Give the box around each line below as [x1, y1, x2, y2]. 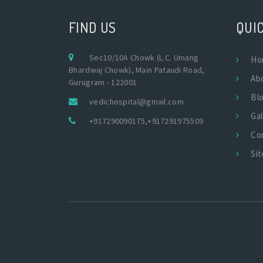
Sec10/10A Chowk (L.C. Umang [89, 52, 199, 63]
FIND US [69, 18, 116, 36]
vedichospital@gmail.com [89, 96, 184, 107]
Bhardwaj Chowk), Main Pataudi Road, [69, 64, 205, 75]
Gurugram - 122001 [69, 76, 137, 87]
